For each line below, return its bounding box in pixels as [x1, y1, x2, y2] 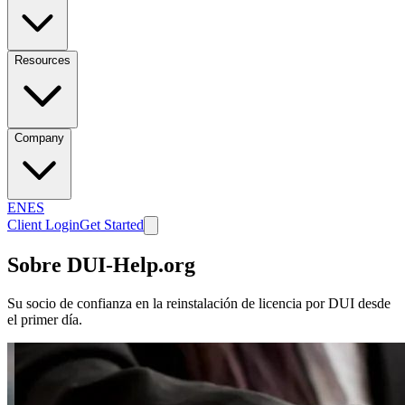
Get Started [80, 217, 144, 232]
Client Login [7, 217, 80, 232]
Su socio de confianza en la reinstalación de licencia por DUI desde [7, 295, 391, 311]
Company [14, 131, 64, 145]
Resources [14, 53, 71, 67]
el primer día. [7, 311, 82, 327]
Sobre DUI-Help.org [7, 252, 195, 277]
